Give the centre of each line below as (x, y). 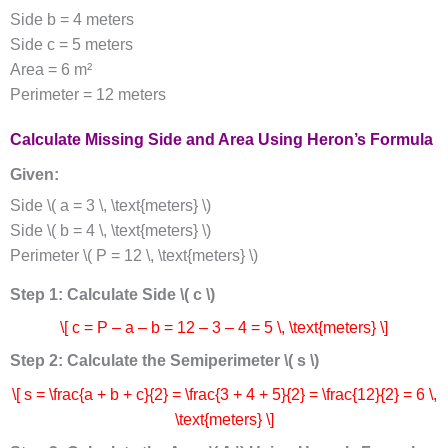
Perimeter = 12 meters (87, 94)
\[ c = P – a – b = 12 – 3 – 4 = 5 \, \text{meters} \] (224, 328)
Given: (34, 174)
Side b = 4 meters (71, 19)
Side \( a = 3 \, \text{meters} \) (110, 206)
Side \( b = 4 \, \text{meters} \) (110, 231)
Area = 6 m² (50, 69)
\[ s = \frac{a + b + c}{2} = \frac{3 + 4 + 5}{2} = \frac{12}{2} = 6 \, (224, 394)
